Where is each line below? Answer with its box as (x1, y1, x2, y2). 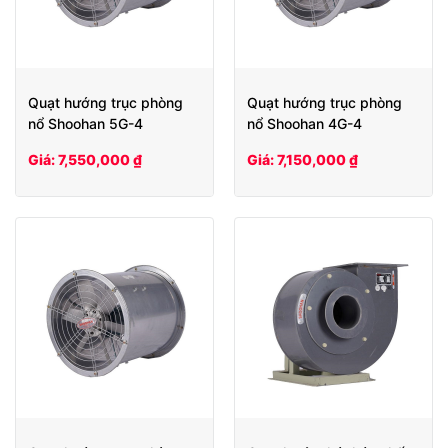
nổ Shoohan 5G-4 (28, 114, 143, 132)
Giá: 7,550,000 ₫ (28, 150, 142, 168)
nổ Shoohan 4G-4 (247, 114, 362, 132)
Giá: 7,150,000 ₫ (247, 150, 358, 168)
